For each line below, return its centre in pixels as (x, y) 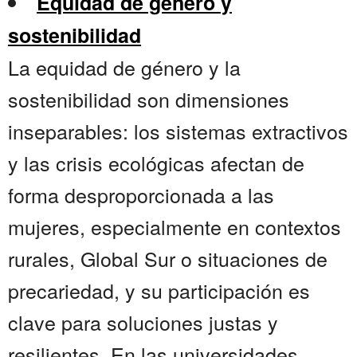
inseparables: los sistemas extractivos (178, 131)
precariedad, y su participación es (159, 290)
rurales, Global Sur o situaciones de (168, 259)
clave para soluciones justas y (143, 322)
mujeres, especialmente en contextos (175, 227)
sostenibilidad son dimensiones (149, 99)
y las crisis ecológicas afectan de (156, 163)
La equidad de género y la (124, 67)
